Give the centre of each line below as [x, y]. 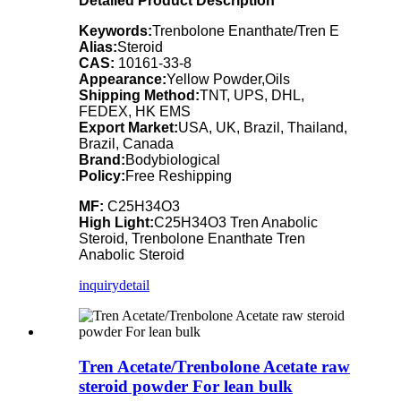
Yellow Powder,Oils [228, 79]
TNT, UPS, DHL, [252, 95]
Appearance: [123, 79]
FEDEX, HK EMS [135, 111]
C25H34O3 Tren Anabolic [236, 222]
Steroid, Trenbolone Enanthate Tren [192, 238]
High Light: [116, 222]
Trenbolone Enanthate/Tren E [246, 30]
